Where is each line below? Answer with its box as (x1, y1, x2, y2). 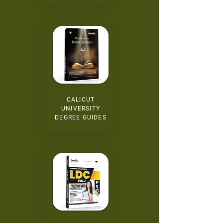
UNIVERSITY (61, 105, 100, 112)
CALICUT (66, 96, 95, 103)
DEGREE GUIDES (55, 114, 107, 121)
